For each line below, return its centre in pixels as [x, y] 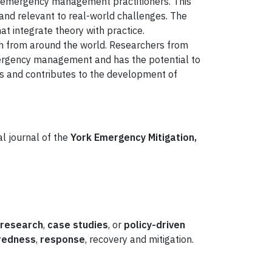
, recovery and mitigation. [139, 240]
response [63, 240]
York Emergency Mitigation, [134, 138]
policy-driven [155, 225]
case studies [78, 225]
